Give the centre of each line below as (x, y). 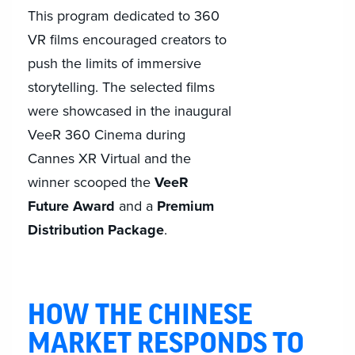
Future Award (71, 206)
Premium (183, 206)
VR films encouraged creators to (127, 40)
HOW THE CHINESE (140, 316)
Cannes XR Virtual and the (109, 159)
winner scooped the (91, 183)
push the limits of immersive (115, 64)
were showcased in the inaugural (130, 111)
